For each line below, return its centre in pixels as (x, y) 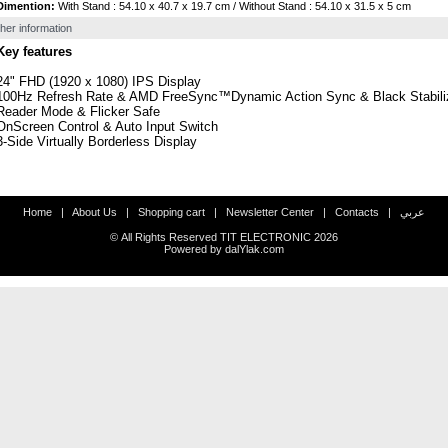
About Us (94, 212)
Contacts (357, 212)
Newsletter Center (270, 212)
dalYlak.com (254, 249)
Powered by (194, 249)
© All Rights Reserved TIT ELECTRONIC (212, 237)
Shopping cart (171, 212)
